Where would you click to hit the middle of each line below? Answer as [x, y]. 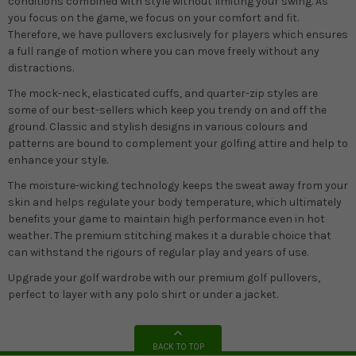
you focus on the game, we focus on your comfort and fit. [153, 17]
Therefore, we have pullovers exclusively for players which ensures [178, 34]
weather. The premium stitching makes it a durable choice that [170, 235]
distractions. [42, 68]
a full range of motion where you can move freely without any [164, 51]
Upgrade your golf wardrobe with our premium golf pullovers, [164, 278]
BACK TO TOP [178, 347]
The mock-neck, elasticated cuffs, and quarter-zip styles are [163, 93]
